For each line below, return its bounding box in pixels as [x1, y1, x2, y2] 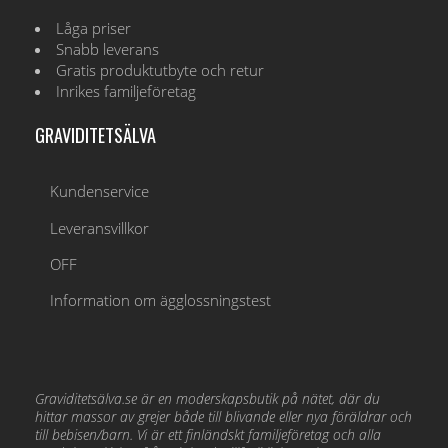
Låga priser [56, 18, 132, 40]
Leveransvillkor [50, 217, 150, 239]
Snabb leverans [56, 39, 160, 61]
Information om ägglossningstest [50, 290, 272, 312]
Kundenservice [50, 181, 150, 203]
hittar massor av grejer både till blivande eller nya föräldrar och [35, 407, 412, 427]
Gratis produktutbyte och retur [56, 60, 265, 82]
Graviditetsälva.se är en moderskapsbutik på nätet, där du [35, 389, 380, 409]
